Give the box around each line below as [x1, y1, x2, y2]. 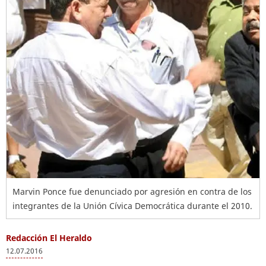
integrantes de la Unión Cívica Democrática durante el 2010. [12, 200, 252, 211]
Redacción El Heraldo [6, 232, 92, 243]
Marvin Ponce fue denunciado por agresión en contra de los [12, 186, 252, 197]
